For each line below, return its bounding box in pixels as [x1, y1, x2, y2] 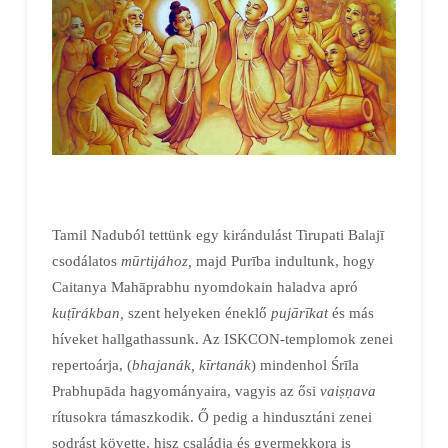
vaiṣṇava [319, 381, 376, 399]
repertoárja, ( [51, 355, 132, 373]
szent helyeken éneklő [123, 303, 271, 321]
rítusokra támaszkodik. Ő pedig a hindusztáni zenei [51, 407, 372, 425]
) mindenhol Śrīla [250, 355, 359, 373]
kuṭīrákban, [51, 303, 124, 321]
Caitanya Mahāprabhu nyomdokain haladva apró [51, 277, 358, 295]
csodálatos [51, 251, 121, 269]
